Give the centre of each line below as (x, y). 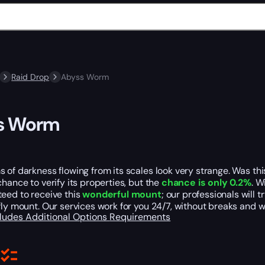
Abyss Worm (85, 77)
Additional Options (68, 217)
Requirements (140, 217)
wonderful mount (122, 195)
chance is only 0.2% (206, 183)
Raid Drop (30, 77)
